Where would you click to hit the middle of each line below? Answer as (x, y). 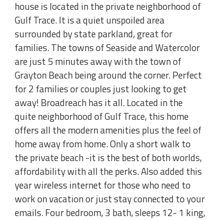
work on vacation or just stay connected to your (110, 199)
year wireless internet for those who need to (103, 185)
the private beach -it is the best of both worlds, (108, 158)
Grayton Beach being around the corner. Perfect (108, 75)
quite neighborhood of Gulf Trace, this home (102, 116)
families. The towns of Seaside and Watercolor (107, 48)
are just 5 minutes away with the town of (98, 61)
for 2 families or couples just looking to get (101, 89)
